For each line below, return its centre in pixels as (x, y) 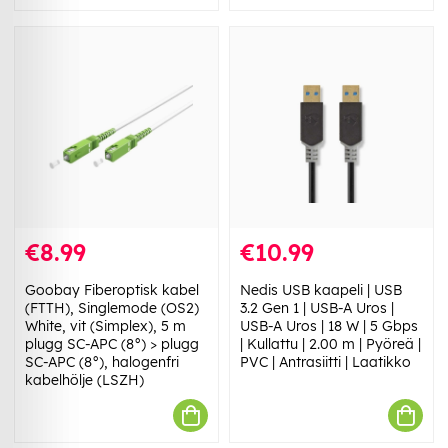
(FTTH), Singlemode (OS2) (112, 308)
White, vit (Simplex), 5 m (105, 326)
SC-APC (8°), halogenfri (102, 362)
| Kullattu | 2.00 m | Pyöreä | (330, 344)
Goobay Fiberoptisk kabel (112, 290)
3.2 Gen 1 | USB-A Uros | (317, 308)
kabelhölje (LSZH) (84, 380)
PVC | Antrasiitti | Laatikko (325, 362)
